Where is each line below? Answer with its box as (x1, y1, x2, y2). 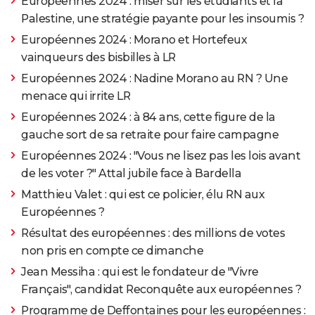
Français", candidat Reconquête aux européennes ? (21, 283, 301, 297)
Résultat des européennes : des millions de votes (21, 226, 285, 240)
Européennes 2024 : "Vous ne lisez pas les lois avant (21, 149, 300, 163)
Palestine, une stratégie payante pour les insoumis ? (21, 12, 304, 26)
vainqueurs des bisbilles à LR (21, 51, 176, 65)
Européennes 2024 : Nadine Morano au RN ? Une (21, 72, 288, 86)
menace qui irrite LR (21, 89, 130, 103)
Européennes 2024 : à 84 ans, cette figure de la (21, 110, 276, 124)
